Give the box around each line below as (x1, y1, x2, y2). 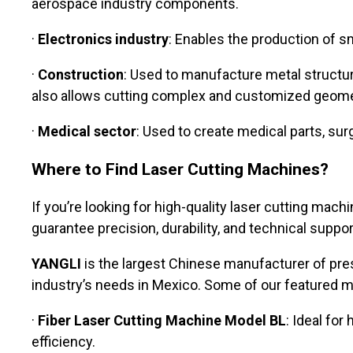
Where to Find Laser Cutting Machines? (32, 159, 329, 180)
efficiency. (32, 333, 95, 351)
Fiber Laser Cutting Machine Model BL (38, 312, 286, 329)
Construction (38, 66, 124, 84)
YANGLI (32, 255, 81, 273)
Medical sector (38, 123, 136, 140)
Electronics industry (38, 31, 169, 48)
